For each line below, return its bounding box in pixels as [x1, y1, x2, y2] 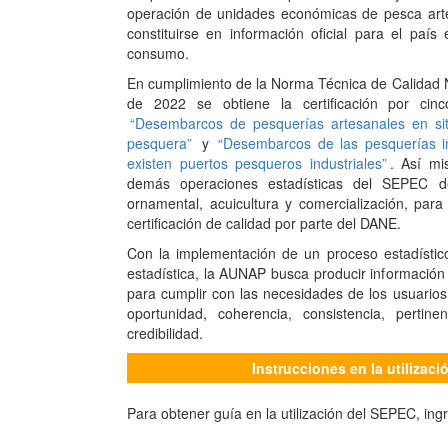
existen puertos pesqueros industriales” [127, 150, 387, 171]
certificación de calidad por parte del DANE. [127, 210, 401, 231]
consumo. [127, 40, 189, 61]
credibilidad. [127, 320, 203, 341]
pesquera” [127, 130, 192, 151]
